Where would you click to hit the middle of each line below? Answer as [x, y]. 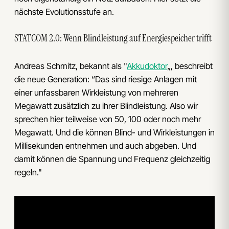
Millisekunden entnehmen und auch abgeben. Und [105, 146]
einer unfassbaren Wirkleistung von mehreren [96, 93]
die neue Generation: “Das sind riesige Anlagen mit [106, 79]
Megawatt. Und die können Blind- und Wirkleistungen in [114, 133]
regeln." [28, 173]
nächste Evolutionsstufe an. [64, 12]
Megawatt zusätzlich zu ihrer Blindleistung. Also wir [106, 106]
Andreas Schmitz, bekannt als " [71, 66]
